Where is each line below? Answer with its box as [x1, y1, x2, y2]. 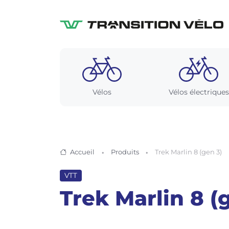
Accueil [70, 148, 95, 156]
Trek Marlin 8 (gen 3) [155, 148, 222, 156]
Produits [110, 148, 139, 156]
